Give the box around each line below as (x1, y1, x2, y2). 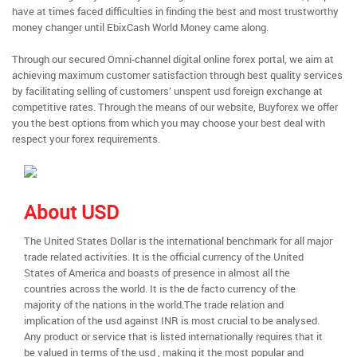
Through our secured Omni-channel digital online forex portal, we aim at (12, 52, 334, 66)
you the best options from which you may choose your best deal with (12, 116, 325, 130)
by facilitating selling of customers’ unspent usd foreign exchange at (12, 84, 323, 98)
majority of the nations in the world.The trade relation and (24, 297, 284, 312)
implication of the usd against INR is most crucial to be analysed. (24, 313, 320, 328)
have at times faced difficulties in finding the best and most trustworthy (12, 4, 339, 18)
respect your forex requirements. (12, 131, 160, 146)
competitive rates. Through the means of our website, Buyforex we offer (12, 100, 338, 114)
